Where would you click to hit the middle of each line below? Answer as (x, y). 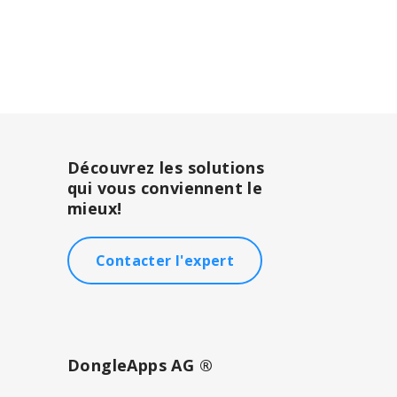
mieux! (95, 208)
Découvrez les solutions (166, 167)
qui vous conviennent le (165, 188)
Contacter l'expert (165, 261)
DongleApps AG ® (140, 365)
